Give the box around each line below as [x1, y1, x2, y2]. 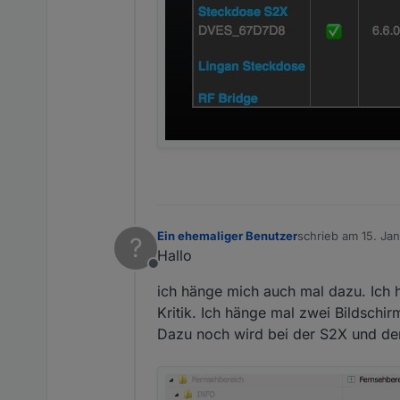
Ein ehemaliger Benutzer [157, 228, 297, 243]
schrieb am [297, 228, 362, 243]
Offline [152, 263, 196, 282]
